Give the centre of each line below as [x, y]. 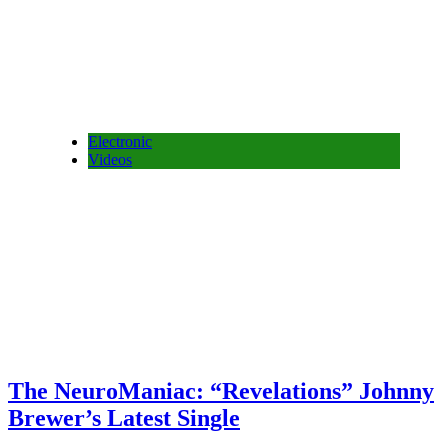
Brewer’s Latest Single [124, 417]
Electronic [120, 141]
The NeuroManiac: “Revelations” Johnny [221, 390]
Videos [110, 159]
